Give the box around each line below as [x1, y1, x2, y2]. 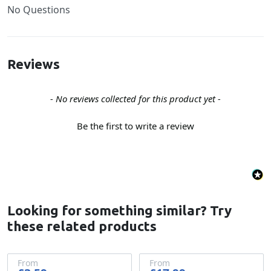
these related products [7, 218, 157, 234]
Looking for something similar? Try [7, 203, 232, 218]
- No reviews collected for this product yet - [50, 93, 221, 105]
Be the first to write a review [77, 120, 194, 132]
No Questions [7, 3, 70, 16]
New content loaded [7, 91, 99, 105]
